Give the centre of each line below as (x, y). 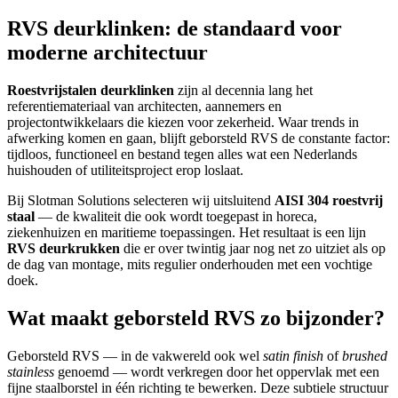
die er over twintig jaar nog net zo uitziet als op (253, 249)
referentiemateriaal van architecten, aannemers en (144, 107)
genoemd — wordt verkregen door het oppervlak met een (217, 372)
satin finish (293, 356)
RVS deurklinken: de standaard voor (175, 29)
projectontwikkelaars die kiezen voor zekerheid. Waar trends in (183, 123)
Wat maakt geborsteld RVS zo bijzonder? (196, 318)
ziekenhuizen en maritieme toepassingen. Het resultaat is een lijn (187, 233)
